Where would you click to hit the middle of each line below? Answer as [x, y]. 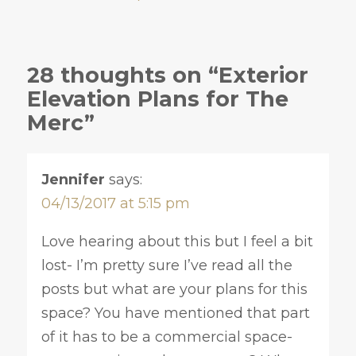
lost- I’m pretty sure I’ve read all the [166, 265]
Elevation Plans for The [157, 99]
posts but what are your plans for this [174, 289]
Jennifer [73, 179]
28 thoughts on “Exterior [167, 75]
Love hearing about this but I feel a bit [177, 241]
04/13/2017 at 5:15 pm [115, 203]
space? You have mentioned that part [175, 313]
